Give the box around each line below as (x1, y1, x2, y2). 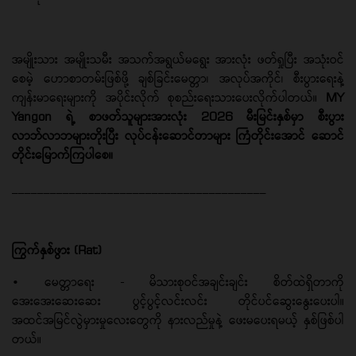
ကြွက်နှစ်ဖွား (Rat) (12, 242, 102, 257)
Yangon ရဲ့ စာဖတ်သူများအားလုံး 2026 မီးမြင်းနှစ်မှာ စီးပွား (12, 108, 344, 124)
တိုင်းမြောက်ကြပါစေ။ (12, 146, 121, 162)
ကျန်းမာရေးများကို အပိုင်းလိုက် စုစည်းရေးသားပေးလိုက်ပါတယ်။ (12, 89, 326, 105)
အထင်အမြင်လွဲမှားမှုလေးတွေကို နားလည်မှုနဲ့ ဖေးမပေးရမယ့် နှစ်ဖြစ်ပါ (12, 311, 344, 327)
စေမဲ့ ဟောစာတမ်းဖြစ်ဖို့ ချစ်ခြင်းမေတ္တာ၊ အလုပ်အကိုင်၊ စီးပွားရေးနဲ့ (12, 70, 344, 86)
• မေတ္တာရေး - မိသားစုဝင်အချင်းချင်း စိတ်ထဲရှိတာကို (12, 273, 344, 289)
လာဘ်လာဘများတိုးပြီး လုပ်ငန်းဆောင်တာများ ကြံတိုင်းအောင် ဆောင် (12, 127, 344, 143)
